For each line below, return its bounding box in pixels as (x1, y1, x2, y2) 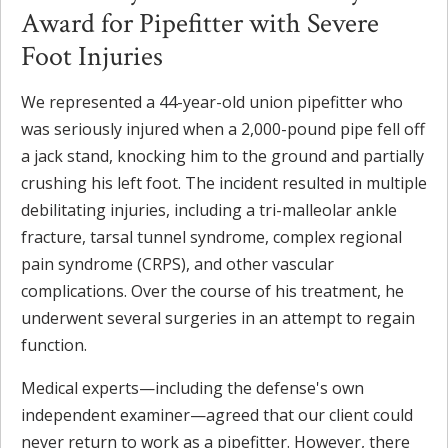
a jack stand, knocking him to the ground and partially (21, 144, 424, 167)
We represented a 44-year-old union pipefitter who (21, 90, 403, 113)
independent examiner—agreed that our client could (21, 403, 413, 426)
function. (21, 333, 87, 356)
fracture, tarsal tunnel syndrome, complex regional (21, 225, 402, 248)
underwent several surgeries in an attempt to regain (21, 306, 415, 329)
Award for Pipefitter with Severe (21, 4, 379, 42)
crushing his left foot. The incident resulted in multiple (21, 171, 427, 194)
